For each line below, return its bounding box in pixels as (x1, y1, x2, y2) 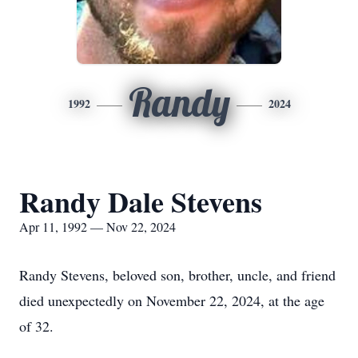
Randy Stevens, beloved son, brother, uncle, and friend (19, 265, 336, 284)
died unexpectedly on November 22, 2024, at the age (19, 291, 324, 310)
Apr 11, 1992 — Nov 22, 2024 (19, 218, 176, 235)
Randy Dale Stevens (19, 181, 262, 222)
